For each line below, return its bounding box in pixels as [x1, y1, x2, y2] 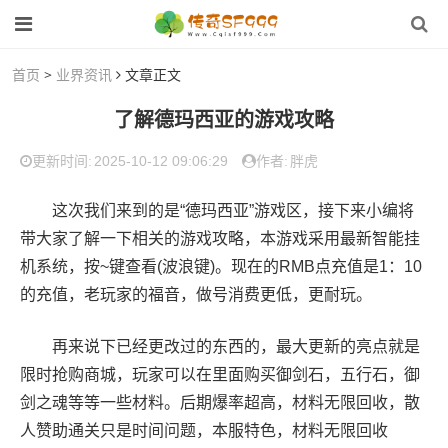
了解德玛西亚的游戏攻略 [114, 106, 334, 133]
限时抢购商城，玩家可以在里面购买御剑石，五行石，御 [20, 366, 420, 383]
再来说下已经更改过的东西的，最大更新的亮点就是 [20, 338, 420, 355]
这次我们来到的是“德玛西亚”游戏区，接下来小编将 [20, 202, 414, 219]
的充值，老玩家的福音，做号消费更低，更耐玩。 [20, 286, 372, 303]
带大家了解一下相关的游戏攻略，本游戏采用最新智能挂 [20, 230, 420, 247]
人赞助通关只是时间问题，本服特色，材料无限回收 [20, 422, 388, 439]
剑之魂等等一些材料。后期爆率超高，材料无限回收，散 [20, 394, 420, 411]
